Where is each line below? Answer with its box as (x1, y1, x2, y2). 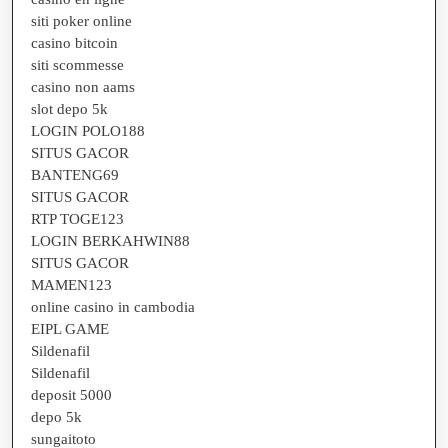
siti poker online (31, 12, 132, 29)
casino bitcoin (31, 34, 118, 51)
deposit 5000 (31, 386, 112, 403)
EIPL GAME (31, 320, 109, 337)
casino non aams (31, 78, 135, 95)
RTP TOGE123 (31, 210, 124, 227)
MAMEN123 (31, 276, 112, 293)
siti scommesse (31, 56, 124, 73)
